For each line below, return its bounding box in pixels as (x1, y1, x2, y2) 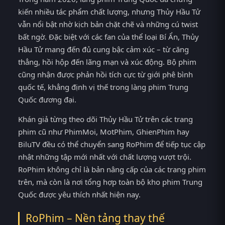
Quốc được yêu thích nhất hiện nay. (18, 189, 141, 200)
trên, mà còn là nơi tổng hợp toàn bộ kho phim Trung (18, 177, 202, 187)
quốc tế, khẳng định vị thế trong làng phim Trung (18, 81, 188, 92)
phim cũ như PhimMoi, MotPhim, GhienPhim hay (18, 127, 189, 137)
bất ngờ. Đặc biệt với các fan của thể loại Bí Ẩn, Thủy (18, 31, 199, 42)
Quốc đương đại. (18, 94, 76, 104)
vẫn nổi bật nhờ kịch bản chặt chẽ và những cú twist (18, 19, 198, 29)
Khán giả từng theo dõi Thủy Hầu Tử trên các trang (18, 114, 193, 125)
